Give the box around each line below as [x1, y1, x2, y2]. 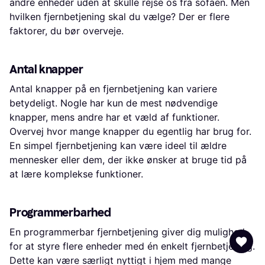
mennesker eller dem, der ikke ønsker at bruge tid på [9, 154, 247, 166]
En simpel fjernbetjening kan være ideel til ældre [9, 140, 227, 151]
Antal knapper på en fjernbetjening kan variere [9, 83, 217, 95]
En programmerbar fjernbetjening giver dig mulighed [9, 226, 245, 238]
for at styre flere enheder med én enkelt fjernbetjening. [9, 240, 255, 252]
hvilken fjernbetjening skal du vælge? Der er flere [9, 11, 230, 22]
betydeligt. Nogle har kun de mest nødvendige [9, 97, 218, 109]
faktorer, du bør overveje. [9, 25, 124, 37]
